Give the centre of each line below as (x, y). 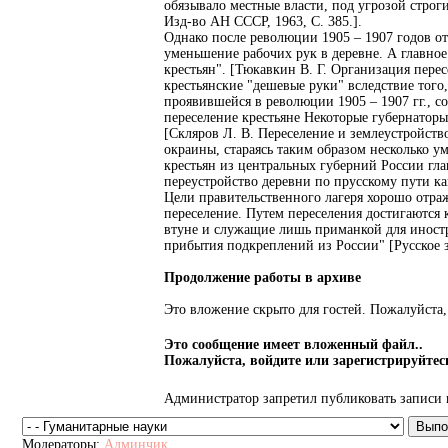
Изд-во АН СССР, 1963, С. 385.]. (263, 21)
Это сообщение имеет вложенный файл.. (293, 344)
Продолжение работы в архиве (262, 277)
